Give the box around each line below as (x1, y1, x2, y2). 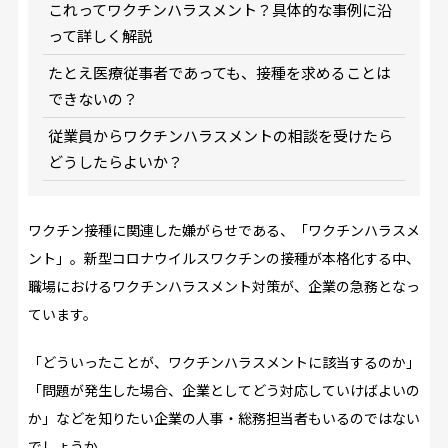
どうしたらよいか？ (47, 150, 183, 172)
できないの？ (47, 87, 138, 109)
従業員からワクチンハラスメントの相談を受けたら (47, 124, 393, 146)
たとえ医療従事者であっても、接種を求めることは (47, 61, 391, 83)
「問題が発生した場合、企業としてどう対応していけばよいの (27, 379, 420, 400)
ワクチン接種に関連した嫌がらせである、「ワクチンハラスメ (27, 219, 420, 240)
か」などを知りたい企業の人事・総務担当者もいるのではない (27, 407, 420, 428)
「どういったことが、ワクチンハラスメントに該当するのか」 (27, 351, 420, 372)
